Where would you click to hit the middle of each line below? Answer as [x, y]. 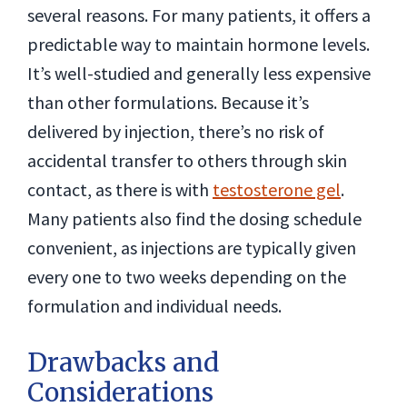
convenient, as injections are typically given [192, 248]
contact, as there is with [120, 189]
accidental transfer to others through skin [187, 160]
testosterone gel [277, 189]
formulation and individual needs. [154, 306]
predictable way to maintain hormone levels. [199, 44]
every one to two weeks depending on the [187, 277]
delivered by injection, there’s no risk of [176, 131]
